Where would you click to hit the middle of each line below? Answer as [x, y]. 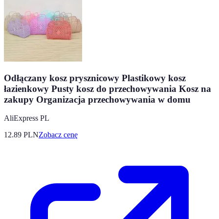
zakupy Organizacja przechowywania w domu [97, 99]
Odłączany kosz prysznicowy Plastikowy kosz [95, 78]
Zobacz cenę [58, 135]
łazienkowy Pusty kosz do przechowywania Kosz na [108, 88]
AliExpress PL [27, 118]
